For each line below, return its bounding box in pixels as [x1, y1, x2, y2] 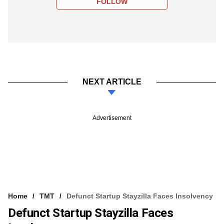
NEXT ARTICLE [82, 77, 141, 86]
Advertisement [92, 114, 131, 121]
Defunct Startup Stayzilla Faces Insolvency [66, 191, 213, 200]
